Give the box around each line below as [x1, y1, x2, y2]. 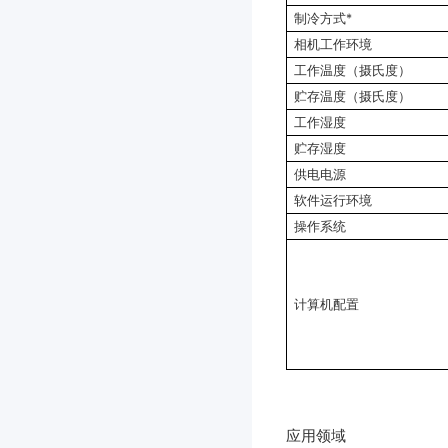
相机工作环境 [293, 35, 372, 53]
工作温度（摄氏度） [293, 61, 411, 79]
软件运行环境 [293, 191, 372, 209]
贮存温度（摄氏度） [293, 87, 411, 105]
